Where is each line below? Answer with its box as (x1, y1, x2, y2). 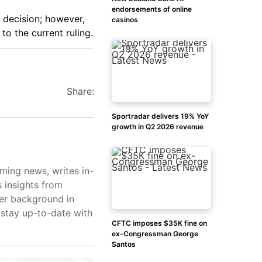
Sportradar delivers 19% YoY (112, 112, 209, 120)
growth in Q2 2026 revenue (112, 122, 204, 131)
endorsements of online (112, 5, 192, 13)
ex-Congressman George (112, 229, 198, 238)
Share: (67, 85, 94, 98)
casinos (112, 15, 138, 24)
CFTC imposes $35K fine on (112, 219, 207, 227)
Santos (112, 240, 136, 249)
